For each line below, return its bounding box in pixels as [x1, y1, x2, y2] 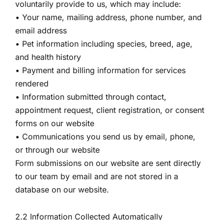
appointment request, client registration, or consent [15, 105, 205, 115]
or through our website [15, 145, 100, 155]
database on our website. [15, 185, 110, 194]
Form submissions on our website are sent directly [15, 158, 201, 168]
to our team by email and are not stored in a [15, 171, 179, 181]
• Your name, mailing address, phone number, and [15, 12, 202, 22]
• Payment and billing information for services [15, 65, 186, 75]
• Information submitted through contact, [15, 92, 167, 102]
